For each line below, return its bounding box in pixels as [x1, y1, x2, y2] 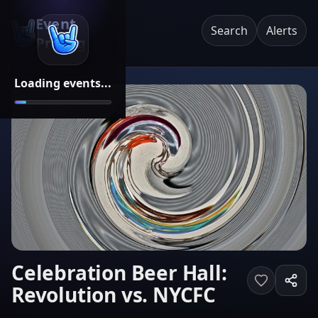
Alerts [266, 23, 297, 38]
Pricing [35, 33, 87, 53]
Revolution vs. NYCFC [11, 281, 216, 308]
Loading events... [14, 75, 111, 91]
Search [211, 23, 248, 38]
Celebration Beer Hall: [11, 259, 227, 286]
